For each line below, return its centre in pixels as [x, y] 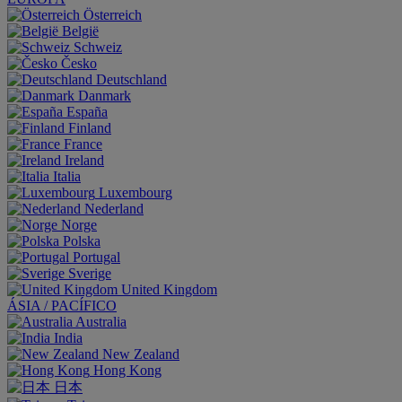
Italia [67, 176]
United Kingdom [169, 289]
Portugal [96, 257]
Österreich [113, 15]
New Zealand [141, 354]
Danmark [105, 96]
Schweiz [98, 47]
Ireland [84, 160]
